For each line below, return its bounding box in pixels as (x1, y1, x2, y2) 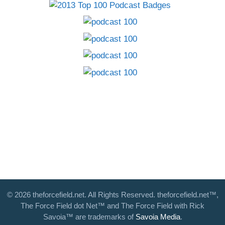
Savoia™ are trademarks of (43, 212, 136, 221)
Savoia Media (135, 212, 180, 221)
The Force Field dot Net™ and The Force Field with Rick (21, 201, 204, 210)
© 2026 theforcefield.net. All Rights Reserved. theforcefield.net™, (7, 190, 218, 199)
